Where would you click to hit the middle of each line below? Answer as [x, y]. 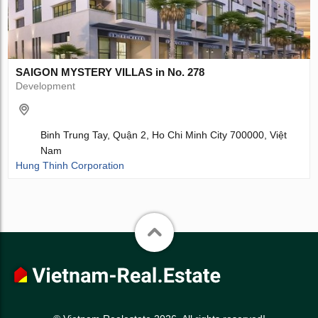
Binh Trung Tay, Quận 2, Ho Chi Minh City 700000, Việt [164, 135]
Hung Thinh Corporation [70, 166]
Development [46, 86]
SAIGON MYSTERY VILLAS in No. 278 [110, 72]
